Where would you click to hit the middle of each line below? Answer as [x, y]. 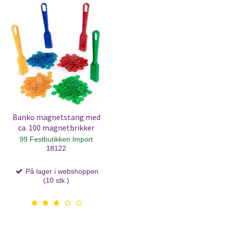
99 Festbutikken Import [56, 139]
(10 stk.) [56, 180]
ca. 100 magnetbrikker [56, 128]
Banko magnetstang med [56, 117]
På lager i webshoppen [61, 171]
